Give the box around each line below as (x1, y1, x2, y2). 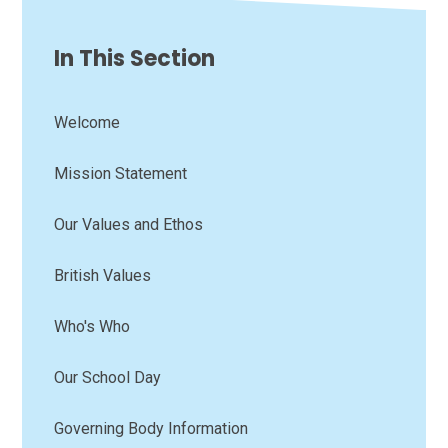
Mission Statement (54, 163, 188, 183)
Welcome (54, 112, 121, 132)
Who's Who (54, 316, 131, 336)
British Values (54, 265, 152, 285)
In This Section (54, 42, 216, 74)
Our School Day (54, 367, 162, 387)
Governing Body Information (54, 418, 249, 438)
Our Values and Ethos (54, 214, 204, 234)
